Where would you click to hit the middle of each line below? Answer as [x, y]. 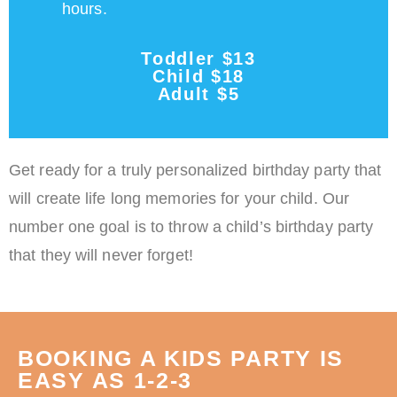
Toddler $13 [198, 59]
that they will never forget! [101, 256]
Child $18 [198, 77]
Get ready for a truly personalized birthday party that [195, 171]
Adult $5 [198, 94]
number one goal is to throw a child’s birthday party [191, 227]
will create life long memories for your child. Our [179, 199]
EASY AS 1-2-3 [105, 381]
